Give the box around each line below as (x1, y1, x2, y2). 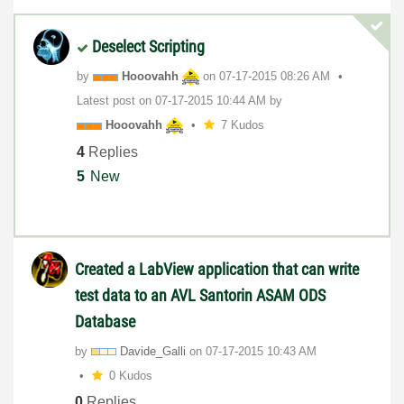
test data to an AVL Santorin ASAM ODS (75, 285, 326, 305)
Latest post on (77, 94, 155, 108)
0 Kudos (108, 368, 152, 382)
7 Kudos (220, 118, 264, 133)
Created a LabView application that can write (75, 259, 359, 279)
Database (75, 311, 135, 331)
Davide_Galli (120, 344, 186, 358)
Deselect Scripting (92, 37, 205, 57)
